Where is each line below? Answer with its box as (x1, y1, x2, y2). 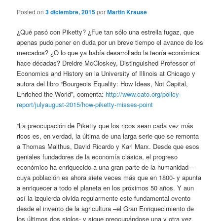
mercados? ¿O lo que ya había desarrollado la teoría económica (17, 48, 200, 58)
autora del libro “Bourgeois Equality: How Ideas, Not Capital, (17, 79, 188, 89)
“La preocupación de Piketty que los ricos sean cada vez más (17, 120, 194, 130)
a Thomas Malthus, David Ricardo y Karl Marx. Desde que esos (17, 141, 200, 151)
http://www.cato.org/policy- (106, 89, 182, 99)
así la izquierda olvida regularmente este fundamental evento (17, 193, 191, 203)
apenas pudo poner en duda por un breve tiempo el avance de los (17, 37, 204, 47)
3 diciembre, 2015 (45, 7, 96, 17)
